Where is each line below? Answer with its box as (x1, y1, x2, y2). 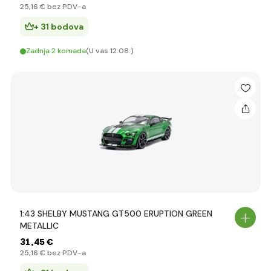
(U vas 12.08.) (86, 46, 134, 56)
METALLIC (20, 220, 59, 231)
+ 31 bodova (34, 21, 83, 32)
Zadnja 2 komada (26, 46, 86, 56)
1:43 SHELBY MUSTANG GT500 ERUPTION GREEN (20, 208, 212, 219)
